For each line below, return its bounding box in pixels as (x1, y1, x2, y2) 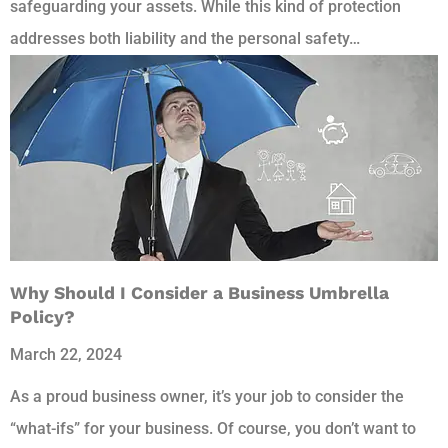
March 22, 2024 (10, 344, 122, 364)
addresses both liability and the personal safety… (10, 28, 360, 48)
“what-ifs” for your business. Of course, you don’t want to (10, 418, 416, 438)
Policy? (10, 306, 75, 327)
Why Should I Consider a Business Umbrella (10, 282, 389, 303)
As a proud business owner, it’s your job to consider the (10, 386, 404, 406)
